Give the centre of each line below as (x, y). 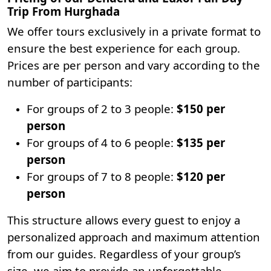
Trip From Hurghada (64, 11)
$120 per (199, 176)
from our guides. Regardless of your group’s (124, 254)
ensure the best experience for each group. (124, 48)
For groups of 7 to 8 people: (100, 176)
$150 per (199, 109)
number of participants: (70, 82)
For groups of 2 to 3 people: (100, 109)
